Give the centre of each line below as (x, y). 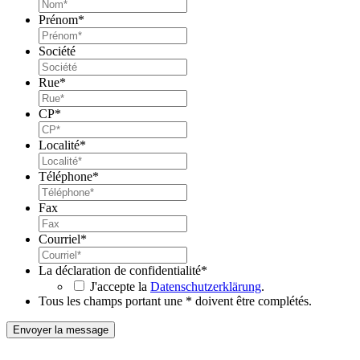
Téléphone (65, 177)
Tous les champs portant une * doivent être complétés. (175, 301)
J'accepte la (120, 287)
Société (57, 51)
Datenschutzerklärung (206, 287)
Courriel (59, 239)
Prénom (58, 20)
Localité (59, 145)
